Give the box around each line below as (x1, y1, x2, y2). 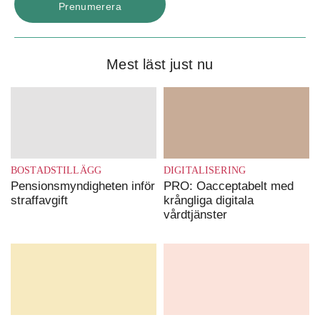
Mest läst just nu (106, 56, 214, 72)
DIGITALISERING (164, 165, 246, 176)
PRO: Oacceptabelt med (164, 179, 294, 193)
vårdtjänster (164, 208, 227, 221)
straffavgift (11, 194, 68, 207)
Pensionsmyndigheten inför (11, 179, 155, 193)
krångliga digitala (164, 194, 254, 207)
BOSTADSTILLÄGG (11, 165, 101, 176)
